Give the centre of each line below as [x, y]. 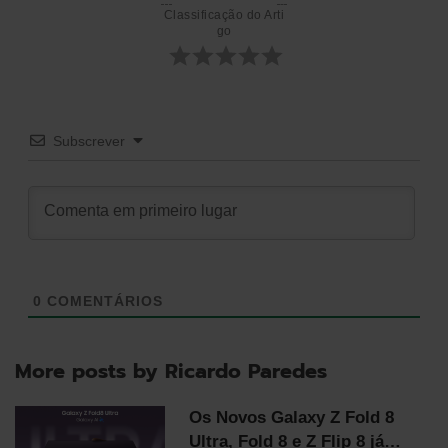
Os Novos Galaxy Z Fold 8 [291, 418]
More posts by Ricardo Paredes [171, 371]
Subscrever [88, 141]
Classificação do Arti [224, 15]
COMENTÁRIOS [102, 301]
